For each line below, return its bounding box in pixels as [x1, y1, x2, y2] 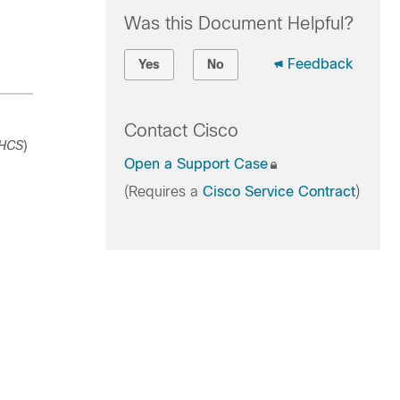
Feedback [287, 56, 353, 71]
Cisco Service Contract [202, 184, 355, 199]
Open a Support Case [123, 156, 268, 171]
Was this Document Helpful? [123, 13, 354, 33]
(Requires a [123, 184, 203, 199]
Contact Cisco [123, 121, 238, 140]
